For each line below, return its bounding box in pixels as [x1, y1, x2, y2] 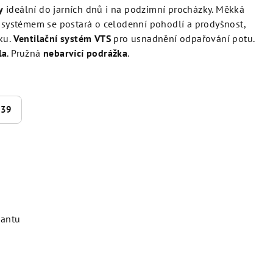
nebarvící [43, 47, 87, 59]
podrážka [87, 47, 128, 59]
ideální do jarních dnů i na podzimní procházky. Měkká [3, 3, 245, 15]
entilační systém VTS [19, 32, 112, 44]
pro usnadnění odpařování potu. [111, 32, 255, 44]
